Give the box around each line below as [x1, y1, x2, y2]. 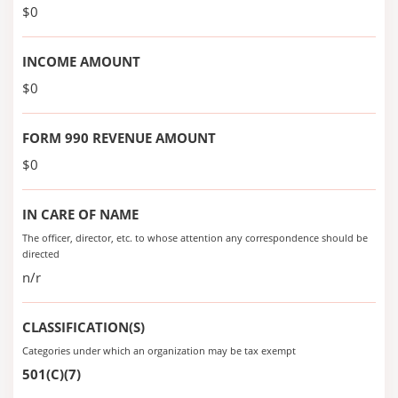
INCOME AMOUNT [22, 52, 140, 70]
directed [22, 247, 60, 260]
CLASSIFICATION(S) [22, 318, 145, 336]
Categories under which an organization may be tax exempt [22, 344, 296, 357]
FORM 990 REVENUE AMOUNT [22, 129, 216, 147]
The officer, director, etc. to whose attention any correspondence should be [22, 231, 368, 244]
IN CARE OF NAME [22, 205, 139, 223]
